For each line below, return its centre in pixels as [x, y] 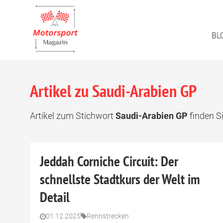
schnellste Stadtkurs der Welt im [120, 179]
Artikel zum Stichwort [73, 116]
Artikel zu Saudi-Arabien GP [113, 91]
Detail [55, 197]
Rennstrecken [108, 216]
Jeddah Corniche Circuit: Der [109, 161]
